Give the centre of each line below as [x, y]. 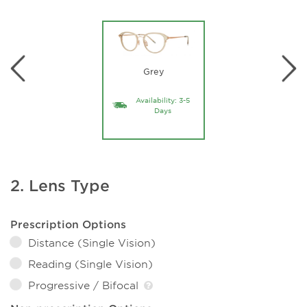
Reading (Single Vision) [90, 263]
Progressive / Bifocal [85, 284]
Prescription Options [68, 223]
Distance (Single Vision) [92, 242]
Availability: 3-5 [162, 99]
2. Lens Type [60, 185]
